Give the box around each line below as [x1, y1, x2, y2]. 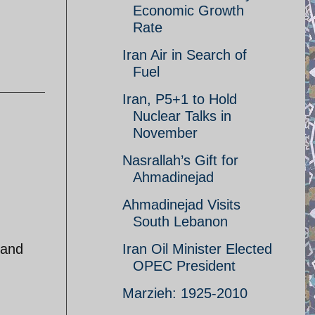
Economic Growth [133, 3, 244, 18]
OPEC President [133, 258, 236, 274]
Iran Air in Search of [122, 47, 247, 63]
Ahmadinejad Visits [122, 197, 240, 212]
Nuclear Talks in [133, 108, 231, 124]
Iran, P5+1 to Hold [122, 91, 237, 107]
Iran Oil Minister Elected [122, 241, 272, 257]
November [133, 125, 198, 141]
